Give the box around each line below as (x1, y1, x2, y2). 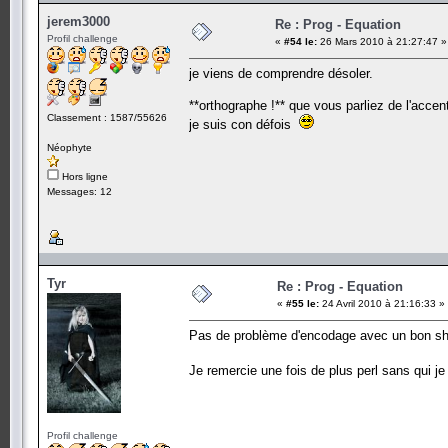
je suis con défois (189, 116, 299, 132)
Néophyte (47, 141, 92, 153)
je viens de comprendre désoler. (189, 65, 373, 81)
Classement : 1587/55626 (47, 111, 167, 123)
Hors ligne (59, 170, 108, 182)
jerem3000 (47, 13, 110, 29)
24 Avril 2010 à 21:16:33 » (319, 297, 445, 309)
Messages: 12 (47, 185, 112, 197)
